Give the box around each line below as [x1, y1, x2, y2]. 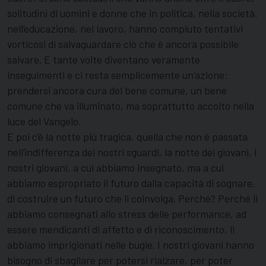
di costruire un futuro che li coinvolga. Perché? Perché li [7, 192, 258, 205]
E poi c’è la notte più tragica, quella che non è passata [7, 130, 248, 144]
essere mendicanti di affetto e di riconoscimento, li [7, 223, 235, 236]
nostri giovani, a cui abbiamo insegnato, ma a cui [7, 161, 224, 175]
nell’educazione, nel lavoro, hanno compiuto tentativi [7, 22, 243, 36]
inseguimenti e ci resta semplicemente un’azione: [7, 68, 228, 82]
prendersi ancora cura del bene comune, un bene [7, 84, 227, 97]
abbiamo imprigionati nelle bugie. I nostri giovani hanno [7, 238, 254, 252]
